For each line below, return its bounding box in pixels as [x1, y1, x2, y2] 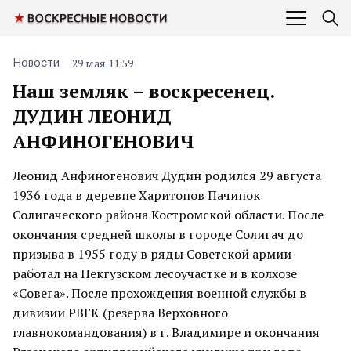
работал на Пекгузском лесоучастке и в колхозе [13, 265, 297, 282]
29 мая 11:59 [72, 56, 133, 71]
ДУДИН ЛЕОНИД [13, 103, 172, 128]
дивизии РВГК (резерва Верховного [13, 304, 228, 321]
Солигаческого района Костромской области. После [13, 206, 324, 223]
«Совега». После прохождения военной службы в [13, 284, 306, 302]
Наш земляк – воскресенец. [13, 78, 274, 103]
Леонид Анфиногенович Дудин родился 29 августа [13, 167, 321, 184]
